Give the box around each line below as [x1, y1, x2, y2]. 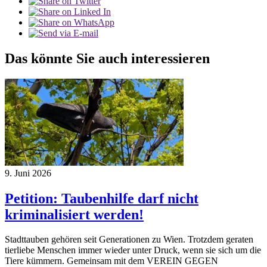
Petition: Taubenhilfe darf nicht [5, 190, 198, 206]
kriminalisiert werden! [5, 206, 144, 222]
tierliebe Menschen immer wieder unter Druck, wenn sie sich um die [5, 245, 261, 256]
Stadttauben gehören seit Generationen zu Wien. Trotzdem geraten [5, 234, 253, 245]
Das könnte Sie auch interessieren [5, 50, 210, 66]
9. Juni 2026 [5, 167, 51, 178]
